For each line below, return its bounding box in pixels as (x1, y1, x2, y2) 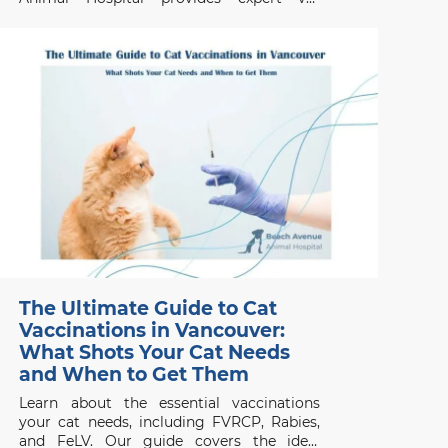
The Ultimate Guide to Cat (18, 296, 277, 320)
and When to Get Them (18, 362, 249, 386)
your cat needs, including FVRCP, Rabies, (19, 412, 321, 431)
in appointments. (19, 26, 139, 45)
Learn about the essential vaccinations (19, 393, 321, 412)
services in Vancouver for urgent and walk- (19, 7, 321, 26)
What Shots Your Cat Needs (18, 340, 290, 364)
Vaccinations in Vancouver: (18, 318, 285, 342)
